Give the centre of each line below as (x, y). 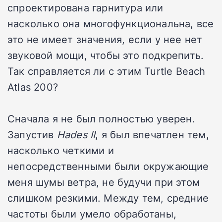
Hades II (76, 135)
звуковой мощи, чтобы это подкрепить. (106, 55)
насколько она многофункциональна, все (111, 24)
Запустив (32, 135)
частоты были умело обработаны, (92, 214)
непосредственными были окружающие (108, 166)
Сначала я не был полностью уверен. (101, 119)
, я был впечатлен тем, (152, 135)
